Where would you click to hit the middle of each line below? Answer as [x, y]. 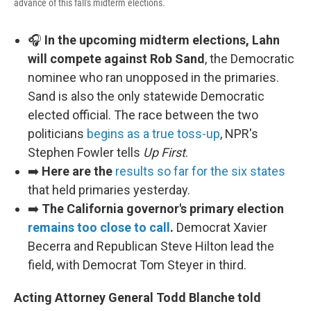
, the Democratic [250, 59]
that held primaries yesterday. [109, 190]
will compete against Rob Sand [116, 59]
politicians [57, 134]
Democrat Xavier [220, 228]
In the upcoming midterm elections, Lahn [162, 40]
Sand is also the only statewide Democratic [146, 96]
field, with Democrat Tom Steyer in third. [137, 265]
